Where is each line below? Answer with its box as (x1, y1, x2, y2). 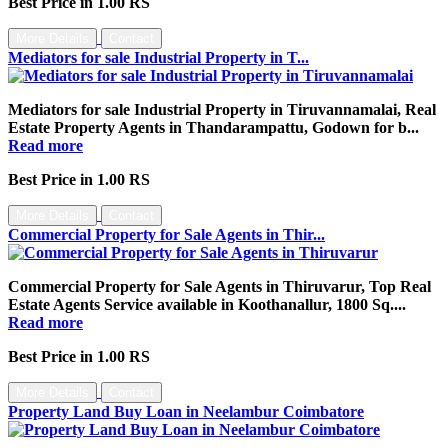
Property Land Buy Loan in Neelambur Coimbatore (8, 402, 364, 420)
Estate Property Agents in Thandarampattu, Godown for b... (8, 118, 419, 136)
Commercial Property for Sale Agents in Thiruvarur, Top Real (8, 277, 431, 295)
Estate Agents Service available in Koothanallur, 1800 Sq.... (8, 295, 406, 313)
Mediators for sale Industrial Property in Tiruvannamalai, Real (8, 100, 436, 118)
